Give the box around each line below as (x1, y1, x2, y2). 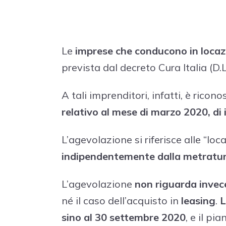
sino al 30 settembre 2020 (62, 210, 186, 223)
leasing (181, 194, 215, 207)
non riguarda (135, 177, 197, 190)
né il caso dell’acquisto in (62, 194, 181, 207)
